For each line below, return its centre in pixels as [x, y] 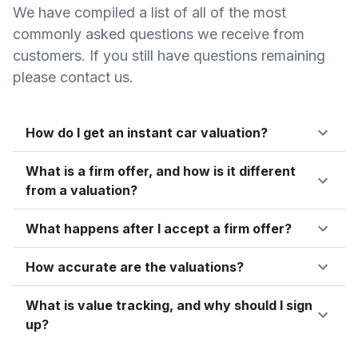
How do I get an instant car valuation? [147, 132]
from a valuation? [82, 190]
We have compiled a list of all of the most [149, 12]
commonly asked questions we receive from [159, 34]
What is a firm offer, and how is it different [161, 171]
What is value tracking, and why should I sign [169, 305]
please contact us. [73, 77]
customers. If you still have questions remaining [169, 55]
